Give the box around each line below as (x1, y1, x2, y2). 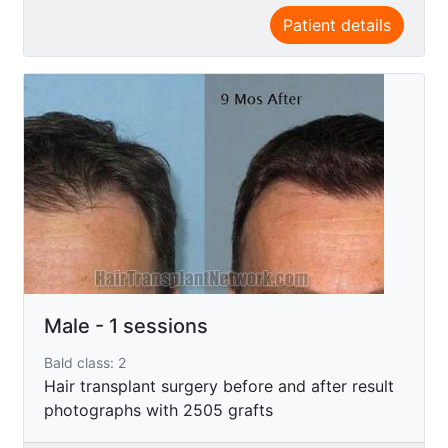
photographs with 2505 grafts (44, 399, 273, 420)
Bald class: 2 (44, 353, 126, 371)
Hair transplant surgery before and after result (44, 375, 394, 396)
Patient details (283, 14, 391, 35)
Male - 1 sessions (44, 313, 208, 338)
